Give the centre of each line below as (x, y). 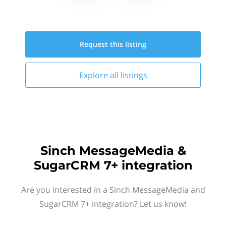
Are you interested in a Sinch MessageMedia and (113, 190)
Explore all (100, 75)
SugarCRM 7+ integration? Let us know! (113, 204)
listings (134, 75)
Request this (102, 44)
